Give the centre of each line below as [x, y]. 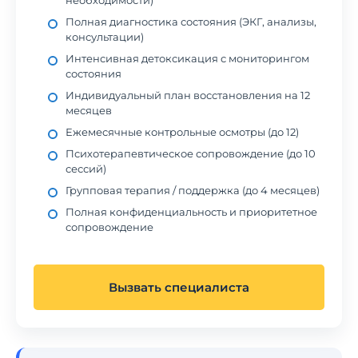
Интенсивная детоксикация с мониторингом [187, 58]
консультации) [105, 37]
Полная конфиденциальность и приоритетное [191, 212]
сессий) [86, 169]
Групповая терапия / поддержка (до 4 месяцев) [193, 190]
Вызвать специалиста [179, 287]
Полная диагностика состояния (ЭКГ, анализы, [191, 22]
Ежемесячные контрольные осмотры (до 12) [182, 132]
